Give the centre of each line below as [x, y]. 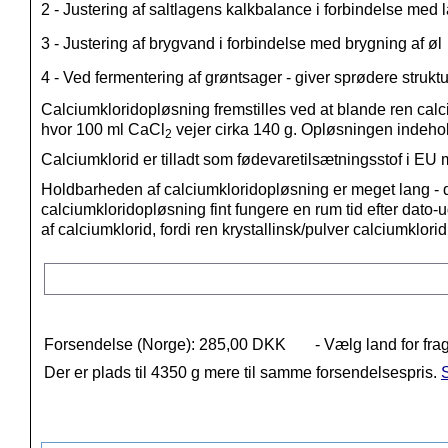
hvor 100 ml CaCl [103, 130]
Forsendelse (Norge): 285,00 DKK [165, 345]
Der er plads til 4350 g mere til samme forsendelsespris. [242, 373]
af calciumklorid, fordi [118, 230]
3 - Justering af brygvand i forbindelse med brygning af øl [241, 44]
